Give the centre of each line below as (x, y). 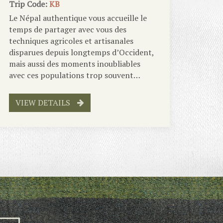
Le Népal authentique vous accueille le (78, 18)
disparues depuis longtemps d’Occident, (81, 52)
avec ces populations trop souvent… (74, 75)
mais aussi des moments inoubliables (74, 63)
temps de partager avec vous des (67, 29)
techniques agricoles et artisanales (71, 41)
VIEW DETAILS (44, 102)
